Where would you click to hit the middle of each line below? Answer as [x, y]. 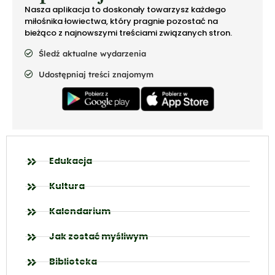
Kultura [67, 186]
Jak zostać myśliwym [98, 237]
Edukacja [70, 161]
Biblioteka [73, 262]
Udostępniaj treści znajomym [96, 74]
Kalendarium [79, 211]
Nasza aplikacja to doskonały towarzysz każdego [125, 10]
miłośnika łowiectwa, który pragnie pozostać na [121, 21]
